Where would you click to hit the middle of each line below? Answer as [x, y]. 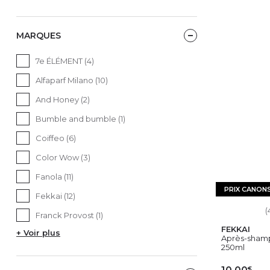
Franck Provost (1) [69, 215]
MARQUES [39, 35]
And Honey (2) [63, 99]
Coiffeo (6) [56, 138]
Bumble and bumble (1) [80, 118]
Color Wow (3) [63, 157]
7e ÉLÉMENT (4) [65, 61]
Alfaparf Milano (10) [72, 80]
